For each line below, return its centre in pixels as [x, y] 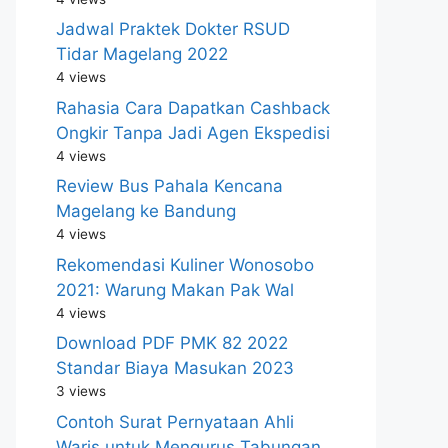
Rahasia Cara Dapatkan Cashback [193, 107]
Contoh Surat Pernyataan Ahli [175, 421]
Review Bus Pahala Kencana [169, 186]
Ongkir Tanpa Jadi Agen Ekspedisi [193, 132]
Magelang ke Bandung [146, 211]
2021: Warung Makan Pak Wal [175, 289]
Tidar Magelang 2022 [142, 54]
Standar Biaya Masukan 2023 [175, 368]
